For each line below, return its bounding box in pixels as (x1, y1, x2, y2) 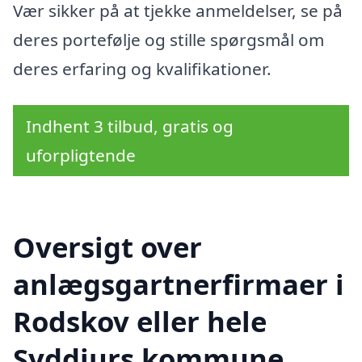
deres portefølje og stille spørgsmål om (13, 27, 324, 51)
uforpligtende (26, 144, 136, 167)
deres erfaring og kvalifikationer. (13, 57, 271, 80)
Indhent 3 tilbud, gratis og (26, 115, 234, 138)
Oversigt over (13, 228, 202, 267)
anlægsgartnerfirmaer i (13, 265, 344, 304)
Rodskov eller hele (13, 302, 267, 341)
